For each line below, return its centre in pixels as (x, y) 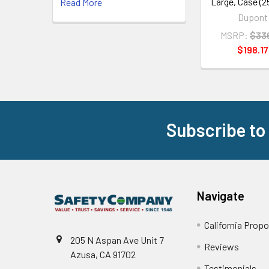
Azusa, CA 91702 (103, 254)
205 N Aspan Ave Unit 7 (117, 240)
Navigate (221, 195)
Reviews (222, 246)
